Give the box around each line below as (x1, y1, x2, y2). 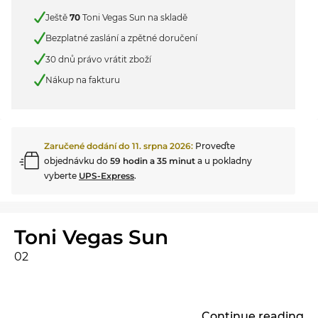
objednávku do (44, 155, 110, 166)
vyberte (44, 170, 79, 181)
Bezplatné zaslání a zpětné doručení (45, 33, 197, 44)
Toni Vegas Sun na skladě (80, 11, 187, 23)
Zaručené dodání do (44, 140, 132, 151)
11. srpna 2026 (132, 140, 191, 151)
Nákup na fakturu (45, 74, 120, 85)
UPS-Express (79, 170, 134, 181)
